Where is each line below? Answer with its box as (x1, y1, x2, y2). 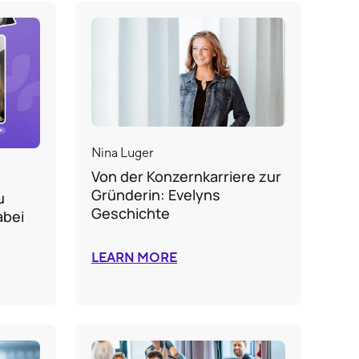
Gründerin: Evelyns (91, 185, 220, 205)
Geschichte (91, 204, 170, 224)
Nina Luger (91, 145, 154, 161)
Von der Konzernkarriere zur (91, 167, 281, 187)
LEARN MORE (91, 250, 177, 267)
